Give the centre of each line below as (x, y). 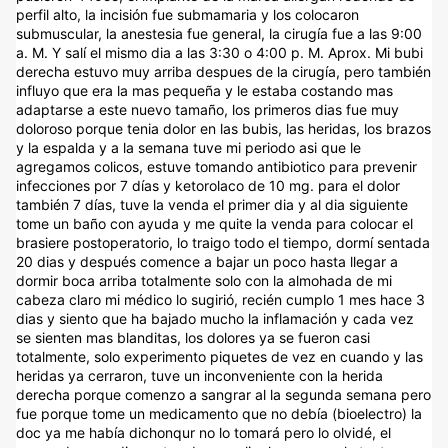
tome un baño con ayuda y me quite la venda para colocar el (214, 223)
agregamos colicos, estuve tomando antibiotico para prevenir (216, 166)
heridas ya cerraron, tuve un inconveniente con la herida (199, 375)
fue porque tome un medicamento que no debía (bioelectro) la (219, 413)
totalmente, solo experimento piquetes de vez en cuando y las (219, 356)
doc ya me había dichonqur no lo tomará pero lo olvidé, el (203, 432)
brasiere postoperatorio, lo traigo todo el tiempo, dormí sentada (223, 242)
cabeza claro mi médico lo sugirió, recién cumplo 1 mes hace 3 (220, 299)
